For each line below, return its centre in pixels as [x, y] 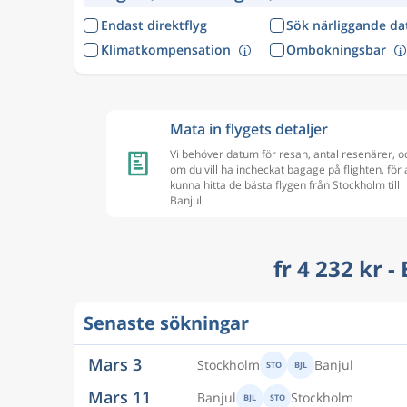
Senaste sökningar [166, 323]
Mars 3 [115, 305]
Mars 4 [115, 377]
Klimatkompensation [165, 49]
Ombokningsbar [336, 49]
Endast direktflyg [154, 25]
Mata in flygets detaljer [249, 129]
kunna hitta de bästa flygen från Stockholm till [285, 185]
